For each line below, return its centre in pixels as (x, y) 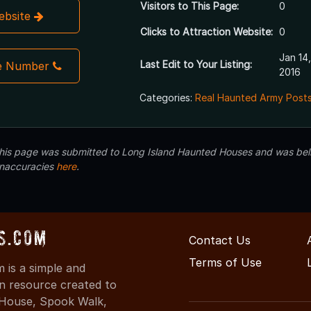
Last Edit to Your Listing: (196, 65)
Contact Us (220, 241)
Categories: (167, 98)
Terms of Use (225, 263)
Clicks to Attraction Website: (206, 32)
